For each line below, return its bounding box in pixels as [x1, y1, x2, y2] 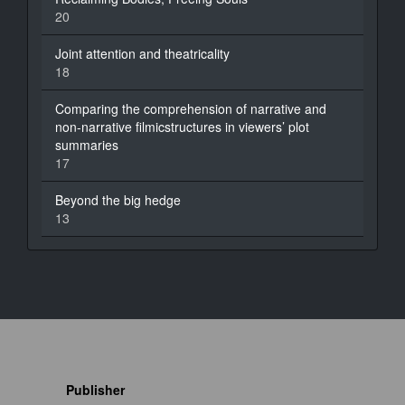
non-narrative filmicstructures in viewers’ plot [55, 118, 309, 137]
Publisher [65, 381, 125, 400]
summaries [55, 136, 118, 155]
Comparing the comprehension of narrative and [55, 99, 326, 118]
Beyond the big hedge [55, 191, 181, 210]
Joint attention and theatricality [55, 44, 230, 63]
